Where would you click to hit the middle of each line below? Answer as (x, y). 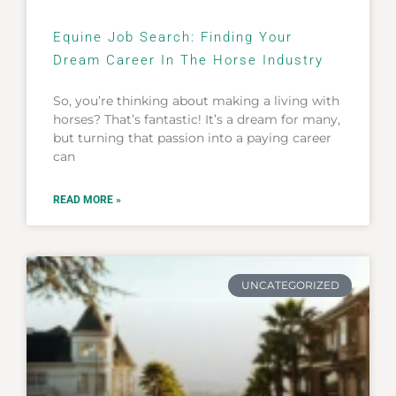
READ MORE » (87, 199)
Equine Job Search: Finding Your (173, 37)
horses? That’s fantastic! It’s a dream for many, (197, 119)
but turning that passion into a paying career (192, 137)
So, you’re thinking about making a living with (196, 100)
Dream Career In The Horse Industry (188, 60)
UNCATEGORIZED (290, 285)
